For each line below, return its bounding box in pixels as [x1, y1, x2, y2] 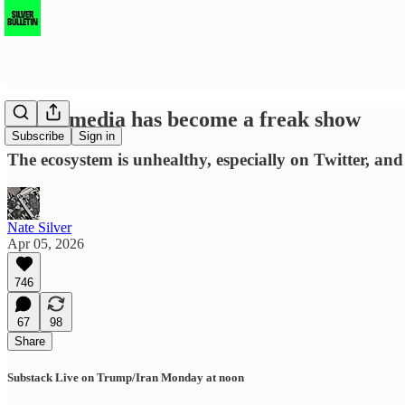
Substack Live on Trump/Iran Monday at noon [7, 370, 244, 384]
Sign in [79, 129, 115, 144]
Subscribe [12, 129, 64, 144]
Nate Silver [7, 219, 71, 235]
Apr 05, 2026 [7, 235, 84, 251]
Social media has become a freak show [7, 107, 361, 131]
